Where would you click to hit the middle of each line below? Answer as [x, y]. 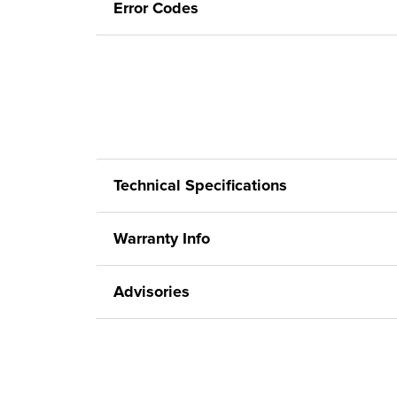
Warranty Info [162, 238]
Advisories [152, 292]
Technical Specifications [200, 185]
